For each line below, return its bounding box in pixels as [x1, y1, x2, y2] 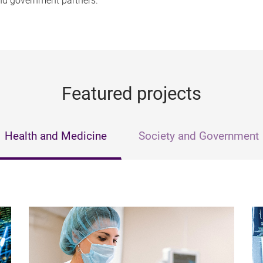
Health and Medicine [4, 129, 107, 143]
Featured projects [62, 82, 201, 104]
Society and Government [138, 129, 259, 143]
